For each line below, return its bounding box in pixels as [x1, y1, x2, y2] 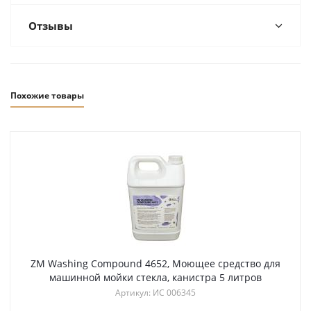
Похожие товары [10, 89, 84, 101]
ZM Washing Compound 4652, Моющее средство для [31, 256, 280, 270]
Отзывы [28, 18, 73, 33]
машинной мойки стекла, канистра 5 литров [49, 270, 262, 284]
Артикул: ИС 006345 [115, 286, 196, 299]
